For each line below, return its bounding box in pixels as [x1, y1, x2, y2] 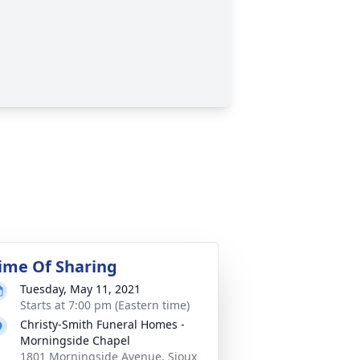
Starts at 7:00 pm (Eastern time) [20, 297, 190, 313]
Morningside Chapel [20, 333, 130, 348]
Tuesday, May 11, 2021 [20, 281, 141, 297]
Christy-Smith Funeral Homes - [20, 317, 185, 332]
